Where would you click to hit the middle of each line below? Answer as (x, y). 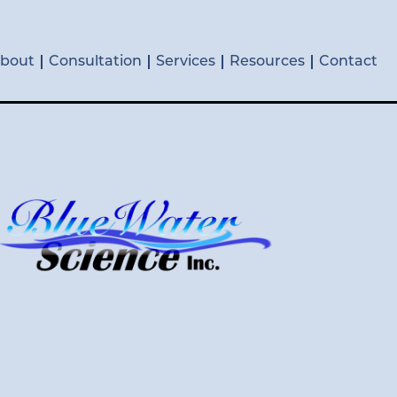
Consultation (95, 62)
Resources (267, 62)
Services (186, 62)
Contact (348, 62)
